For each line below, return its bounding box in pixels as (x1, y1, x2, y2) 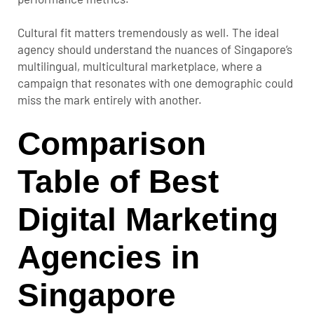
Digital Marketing (18, 201, 278, 238)
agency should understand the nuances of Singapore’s (18, 42, 292, 57)
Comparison (18, 125, 206, 163)
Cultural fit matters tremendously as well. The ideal (18, 25, 279, 40)
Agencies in (18, 239, 200, 276)
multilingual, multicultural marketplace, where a (18, 59, 262, 74)
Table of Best (18, 163, 219, 200)
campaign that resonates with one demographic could (18, 76, 293, 90)
